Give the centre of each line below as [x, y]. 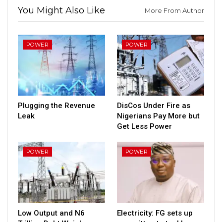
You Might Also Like [61, 10]
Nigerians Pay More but [158, 116]
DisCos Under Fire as [154, 106]
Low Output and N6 [51, 213]
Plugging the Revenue [56, 106]
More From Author [174, 10]
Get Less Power [145, 127]
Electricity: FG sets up [155, 213]
